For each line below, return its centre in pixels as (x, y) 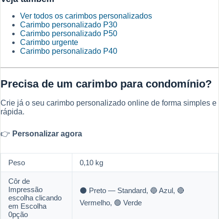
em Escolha (27, 206)
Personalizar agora (47, 133)
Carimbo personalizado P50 (69, 34)
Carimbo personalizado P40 (69, 51)
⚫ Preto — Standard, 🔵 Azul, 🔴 (132, 190)
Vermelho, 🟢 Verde (111, 202)
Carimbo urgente (49, 43)
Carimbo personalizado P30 (69, 25)
